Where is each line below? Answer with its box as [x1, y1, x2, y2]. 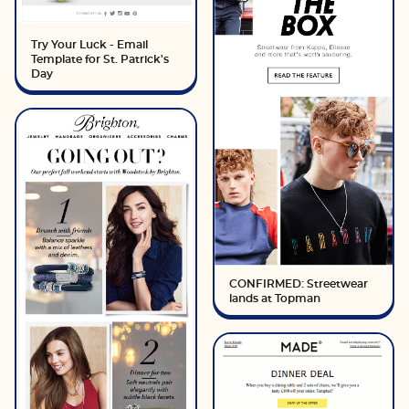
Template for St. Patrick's [31, 53, 169, 65]
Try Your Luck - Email [31, 38, 148, 50]
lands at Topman [228, 293, 320, 304]
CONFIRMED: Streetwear [228, 278, 368, 289]
